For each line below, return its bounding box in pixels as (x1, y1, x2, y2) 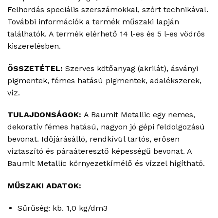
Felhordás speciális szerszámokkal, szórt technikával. (7, 4, 208, 14)
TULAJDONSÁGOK (7, 110, 79, 120)
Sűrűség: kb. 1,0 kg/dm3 (17, 203, 108, 213)
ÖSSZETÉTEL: (7, 63, 65, 73)
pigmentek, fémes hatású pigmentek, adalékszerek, (7, 75, 201, 85)
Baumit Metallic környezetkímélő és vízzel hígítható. (7, 159, 205, 168)
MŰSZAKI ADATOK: (7, 181, 81, 191)
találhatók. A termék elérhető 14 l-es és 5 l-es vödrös (7, 29, 205, 38)
